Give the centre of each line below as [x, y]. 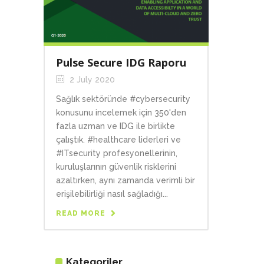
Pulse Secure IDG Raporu [121, 63]
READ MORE [81, 214]
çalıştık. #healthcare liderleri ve [118, 140]
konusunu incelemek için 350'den [121, 113]
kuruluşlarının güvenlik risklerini [116, 167]
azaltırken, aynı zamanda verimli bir [126, 181]
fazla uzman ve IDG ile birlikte [115, 126]
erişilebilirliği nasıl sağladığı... [112, 194]
